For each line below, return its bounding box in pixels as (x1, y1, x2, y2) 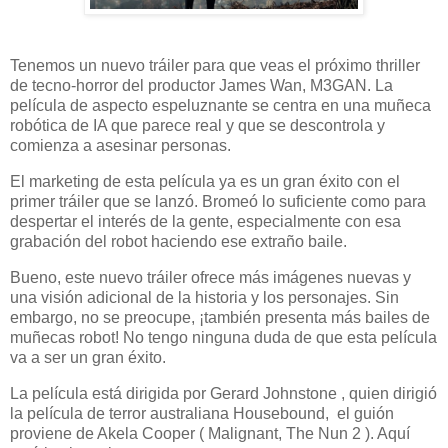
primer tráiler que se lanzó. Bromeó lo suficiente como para (10, 193, 426, 210)
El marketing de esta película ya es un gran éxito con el (10, 173, 400, 190)
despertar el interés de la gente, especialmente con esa (10, 213, 401, 230)
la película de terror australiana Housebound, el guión (10, 404, 394, 422)
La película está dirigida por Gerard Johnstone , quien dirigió (10, 384, 437, 402)
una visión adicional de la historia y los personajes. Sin (10, 288, 399, 306)
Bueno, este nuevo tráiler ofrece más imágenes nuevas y (10, 268, 411, 286)
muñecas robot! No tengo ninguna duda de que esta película (10, 328, 437, 346)
